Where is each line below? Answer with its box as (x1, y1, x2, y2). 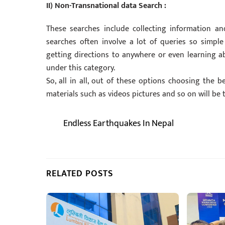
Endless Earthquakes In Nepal (63, 116, 174, 132)
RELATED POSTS (46, 166, 113, 181)
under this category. (46, 61, 115, 75)
